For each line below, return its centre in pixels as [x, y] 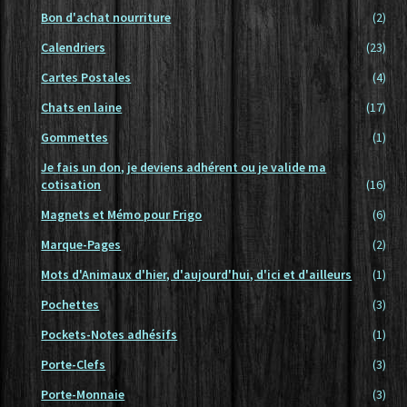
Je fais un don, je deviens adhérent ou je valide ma [184, 168]
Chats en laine [82, 108]
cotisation [71, 185]
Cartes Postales [86, 78]
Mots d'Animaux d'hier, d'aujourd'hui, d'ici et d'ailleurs [197, 275]
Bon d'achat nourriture [106, 18]
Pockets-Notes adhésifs [109, 335]
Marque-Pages [81, 245]
